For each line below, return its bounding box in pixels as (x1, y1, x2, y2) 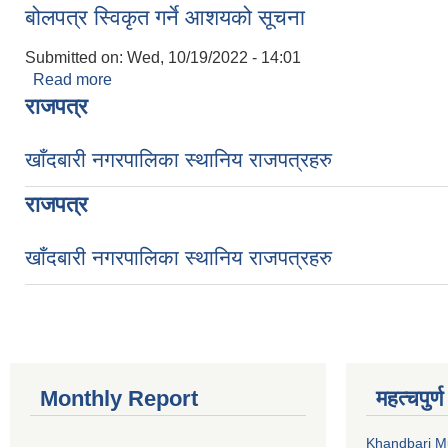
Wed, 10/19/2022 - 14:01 (127, 49, 301, 66)
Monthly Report (40, 386, 198, 411)
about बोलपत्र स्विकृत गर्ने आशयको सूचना (112, 71, 360, 88)
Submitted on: (25, 49, 127, 66)
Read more (33, 71, 112, 88)
